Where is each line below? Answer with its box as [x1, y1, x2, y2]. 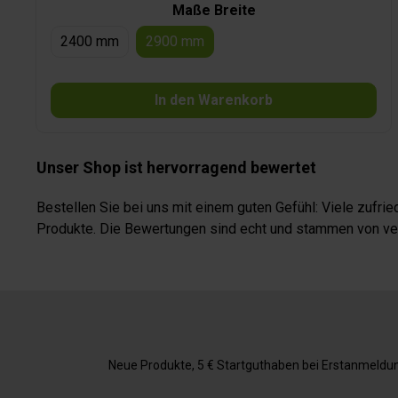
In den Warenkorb [155, 92, 274, 109]
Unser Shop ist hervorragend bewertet [36, 158, 316, 178]
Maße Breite [171, 2, 256, 20]
